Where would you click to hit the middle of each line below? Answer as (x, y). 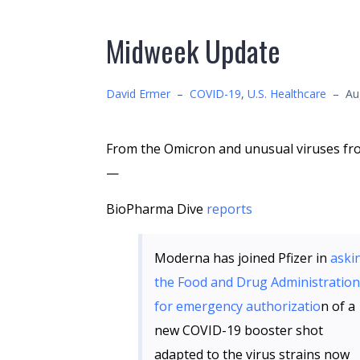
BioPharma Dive (156, 209)
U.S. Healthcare (287, 94)
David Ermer (138, 94)
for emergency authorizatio (237, 306)
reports (229, 209)
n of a (338, 306)
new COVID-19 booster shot (239, 330)
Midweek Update (193, 50)
